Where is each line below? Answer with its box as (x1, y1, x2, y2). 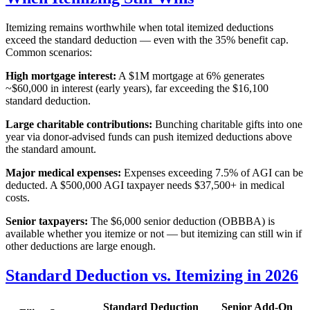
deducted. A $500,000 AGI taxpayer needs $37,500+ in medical (6, 179, 284, 191)
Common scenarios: (6, 46, 92, 58)
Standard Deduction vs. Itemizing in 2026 (6, 266, 298, 284)
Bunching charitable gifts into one (152, 118, 302, 130)
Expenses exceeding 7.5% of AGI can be (121, 166, 303, 179)
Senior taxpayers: (6, 215, 88, 227)
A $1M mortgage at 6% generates (116, 69, 264, 82)
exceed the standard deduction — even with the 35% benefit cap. (6, 33, 289, 46)
